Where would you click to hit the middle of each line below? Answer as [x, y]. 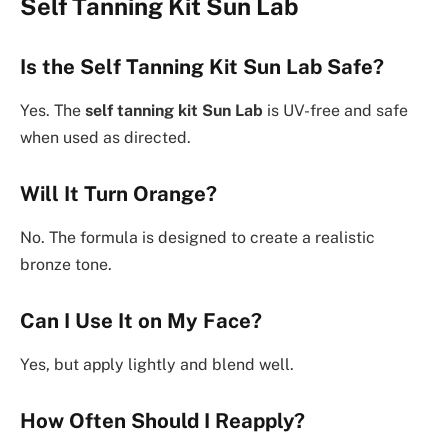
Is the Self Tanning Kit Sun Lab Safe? [202, 66]
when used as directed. [105, 138]
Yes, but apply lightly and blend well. [157, 365]
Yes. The [52, 111]
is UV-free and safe [335, 111]
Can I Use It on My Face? [141, 320]
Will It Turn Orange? [118, 193]
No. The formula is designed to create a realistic [197, 238]
